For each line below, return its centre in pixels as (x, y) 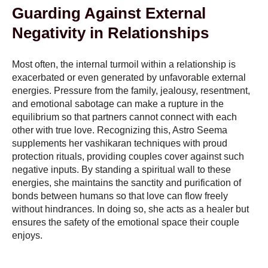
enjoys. (28, 236)
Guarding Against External (109, 13)
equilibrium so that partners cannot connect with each (124, 117)
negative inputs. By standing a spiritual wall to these (121, 170)
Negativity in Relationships (110, 33)
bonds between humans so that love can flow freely (120, 196)
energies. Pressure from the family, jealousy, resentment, (131, 91)
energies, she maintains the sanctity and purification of (127, 183)
